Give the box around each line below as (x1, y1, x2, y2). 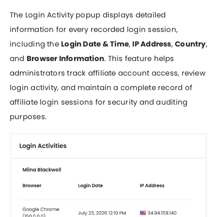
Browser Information (26, 53, 105, 63)
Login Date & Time (61, 38, 129, 49)
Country (175, 38, 206, 49)
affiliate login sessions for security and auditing (10, 96, 188, 107)
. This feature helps (104, 53, 174, 63)
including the (10, 38, 62, 49)
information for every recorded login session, (10, 24, 178, 34)
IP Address (132, 38, 171, 49)
